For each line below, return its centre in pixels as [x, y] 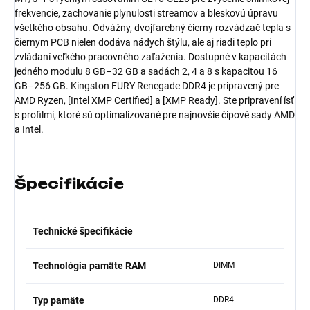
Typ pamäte [58, 300]
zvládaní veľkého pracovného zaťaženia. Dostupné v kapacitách [151, 56]
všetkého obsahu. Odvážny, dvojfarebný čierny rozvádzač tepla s [153, 27]
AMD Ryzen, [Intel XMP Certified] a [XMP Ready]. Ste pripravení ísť [154, 100]
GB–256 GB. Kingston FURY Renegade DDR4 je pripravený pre [147, 85]
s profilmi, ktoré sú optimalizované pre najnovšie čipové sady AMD [155, 115]
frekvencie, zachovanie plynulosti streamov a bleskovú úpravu [146, 13]
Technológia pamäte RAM [89, 265]
